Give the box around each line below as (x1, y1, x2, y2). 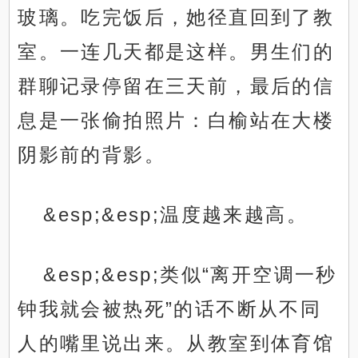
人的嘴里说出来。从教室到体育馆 (18, 332, 335, 355)
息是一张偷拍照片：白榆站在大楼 (18, 109, 335, 132)
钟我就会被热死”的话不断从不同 (18, 298, 322, 320)
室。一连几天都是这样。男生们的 (18, 41, 335, 63)
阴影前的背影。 (18, 144, 166, 166)
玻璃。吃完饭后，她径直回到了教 (18, 6, 335, 29)
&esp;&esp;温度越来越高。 (43, 204, 308, 226)
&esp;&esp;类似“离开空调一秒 (43, 264, 337, 286)
